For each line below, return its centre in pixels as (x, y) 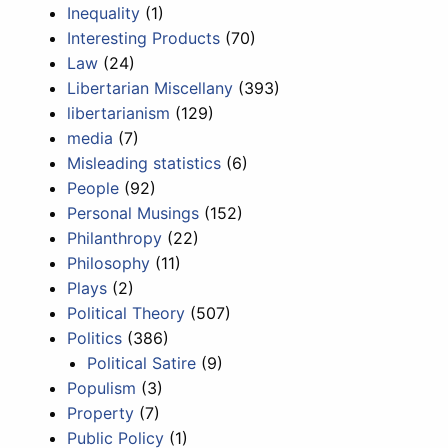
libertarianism (119, 112)
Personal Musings (133, 212)
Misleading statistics (144, 162)
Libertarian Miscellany (150, 87)
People (93, 187)
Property (101, 412)
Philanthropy (115, 237)
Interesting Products (144, 37)
